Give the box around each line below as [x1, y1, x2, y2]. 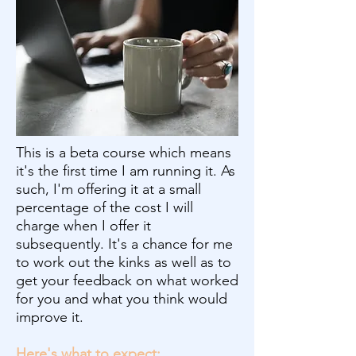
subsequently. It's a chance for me [16, 235, 233, 253]
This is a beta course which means [16, 144, 231, 161]
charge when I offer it [16, 217, 151, 234]
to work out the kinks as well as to [16, 253, 231, 271]
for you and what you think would [16, 290, 227, 308]
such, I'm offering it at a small [16, 180, 201, 198]
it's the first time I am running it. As [16, 162, 235, 180]
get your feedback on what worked [16, 272, 238, 289]
